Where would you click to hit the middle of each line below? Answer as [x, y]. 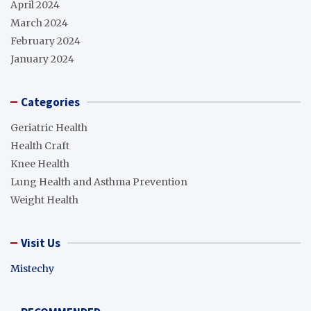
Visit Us [41, 243]
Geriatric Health [49, 127]
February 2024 [45, 41]
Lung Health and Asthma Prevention [99, 182]
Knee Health [40, 163]
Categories [50, 102]
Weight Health [44, 200]
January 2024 [42, 59]
